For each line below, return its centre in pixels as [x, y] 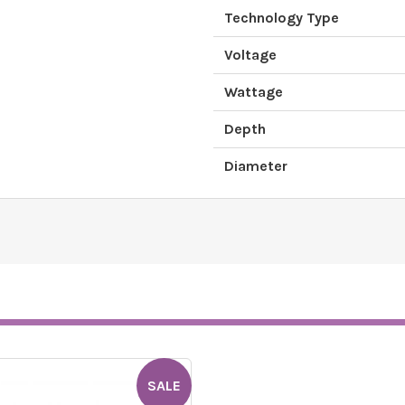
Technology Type [282, 18]
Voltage [250, 55]
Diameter [256, 166]
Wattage [254, 92]
